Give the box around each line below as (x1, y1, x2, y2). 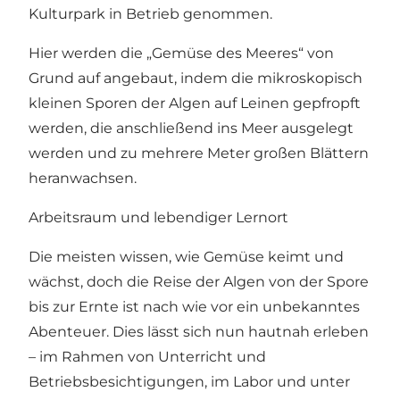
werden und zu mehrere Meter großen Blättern (29, 144, 369, 162)
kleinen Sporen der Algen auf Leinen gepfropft (29, 94, 361, 112)
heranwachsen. (29, 169, 137, 187)
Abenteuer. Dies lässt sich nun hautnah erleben (29, 322, 369, 340)
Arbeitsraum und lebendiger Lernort (29, 208, 288, 226)
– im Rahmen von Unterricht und (29, 347, 266, 365)
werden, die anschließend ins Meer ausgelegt (29, 119, 354, 137)
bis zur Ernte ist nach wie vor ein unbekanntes (29, 297, 360, 315)
